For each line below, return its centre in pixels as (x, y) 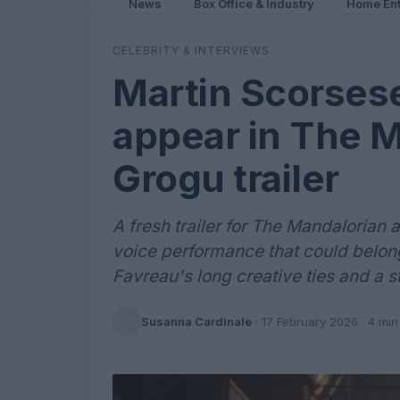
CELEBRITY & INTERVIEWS (191, 50)
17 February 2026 (310, 321)
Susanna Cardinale (196, 321)
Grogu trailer (226, 178)
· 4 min (378, 321)
